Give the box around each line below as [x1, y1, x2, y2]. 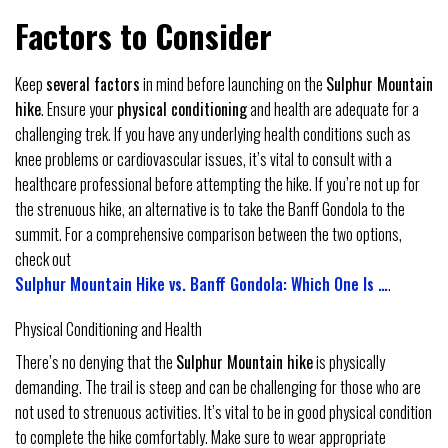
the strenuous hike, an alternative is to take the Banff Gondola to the [15, 196, 405, 221]
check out [15, 246, 71, 271]
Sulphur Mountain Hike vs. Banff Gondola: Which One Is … [15, 271, 388, 296]
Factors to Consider [15, 11, 272, 59]
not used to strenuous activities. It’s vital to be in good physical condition [15, 400, 432, 425]
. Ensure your [41, 96, 117, 121]
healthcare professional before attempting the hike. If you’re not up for [15, 171, 420, 196]
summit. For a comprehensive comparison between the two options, [15, 221, 402, 246]
